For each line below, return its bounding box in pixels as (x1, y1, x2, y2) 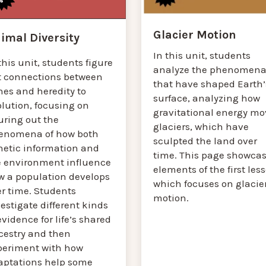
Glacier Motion (153, 28, 236, 42)
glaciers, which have (153, 121, 249, 133)
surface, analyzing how (153, 92, 260, 104)
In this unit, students (153, 49, 251, 62)
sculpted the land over (153, 135, 257, 147)
